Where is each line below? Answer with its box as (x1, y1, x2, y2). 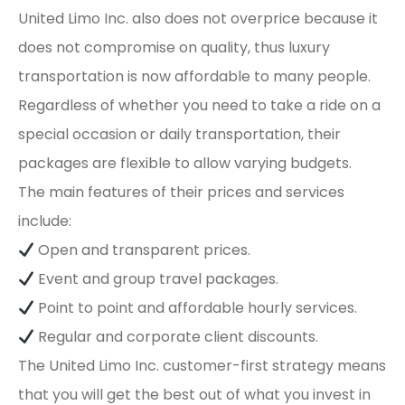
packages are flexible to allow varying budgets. (18, 153, 352, 174)
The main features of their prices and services (18, 182, 344, 203)
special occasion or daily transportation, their (18, 124, 341, 146)
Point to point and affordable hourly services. (34, 297, 358, 319)
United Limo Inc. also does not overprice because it (18, 8, 378, 30)
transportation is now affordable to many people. (18, 66, 371, 88)
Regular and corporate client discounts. (34, 326, 319, 348)
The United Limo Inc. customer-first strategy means (18, 355, 386, 377)
